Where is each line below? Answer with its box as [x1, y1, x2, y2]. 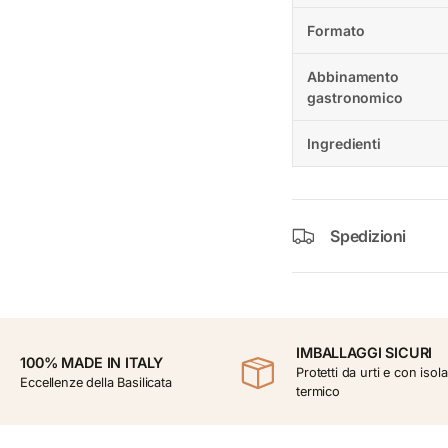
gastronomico [307, 88, 403, 106]
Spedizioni [330, 225, 406, 246]
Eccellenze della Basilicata [20, 374, 172, 390]
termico [296, 384, 340, 400]
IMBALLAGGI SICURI [296, 344, 433, 362]
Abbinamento [307, 67, 399, 85]
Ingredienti [307, 134, 381, 152]
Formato [307, 21, 365, 39]
